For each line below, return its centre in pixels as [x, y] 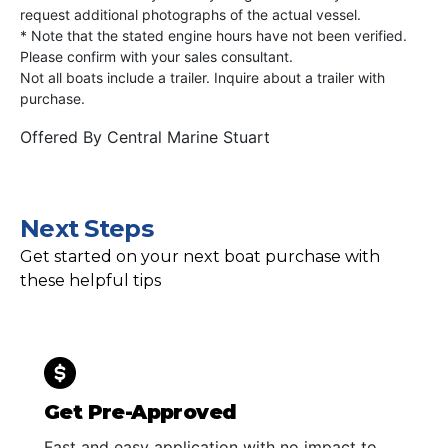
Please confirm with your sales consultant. [156, 56]
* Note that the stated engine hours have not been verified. [213, 35]
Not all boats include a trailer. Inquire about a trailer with [202, 77]
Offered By [63, 136]
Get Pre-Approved [140, 411]
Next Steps [86, 228]
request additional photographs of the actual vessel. [190, 14]
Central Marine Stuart [188, 136]
